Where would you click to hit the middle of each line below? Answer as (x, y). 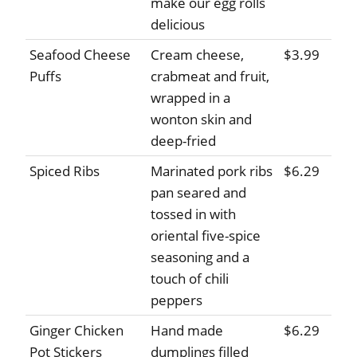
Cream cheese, (197, 55)
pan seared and (198, 193)
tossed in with (193, 214)
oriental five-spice (206, 236)
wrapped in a (190, 98)
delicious (178, 25)
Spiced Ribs (65, 171)
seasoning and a (200, 257)
